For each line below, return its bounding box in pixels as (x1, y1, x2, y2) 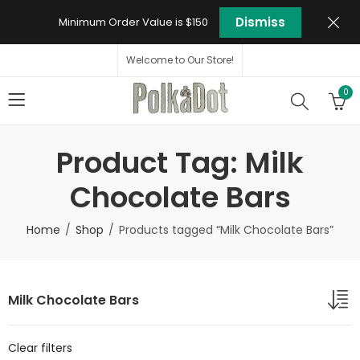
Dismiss (235, 13, 285, 31)
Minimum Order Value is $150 (59, 14, 208, 30)
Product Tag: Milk (56, 142, 304, 183)
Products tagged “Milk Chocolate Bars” (119, 222, 333, 238)
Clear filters (8, 340, 72, 356)
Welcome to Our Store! (126, 53, 234, 67)
